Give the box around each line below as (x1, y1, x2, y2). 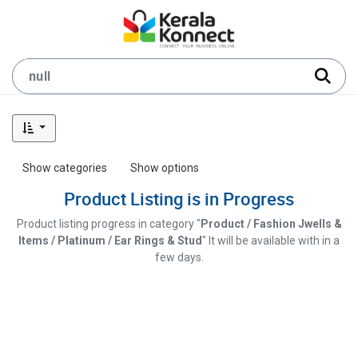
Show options (130, 161, 199, 174)
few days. (154, 251, 204, 264)
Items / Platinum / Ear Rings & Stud (18, 234, 202, 247)
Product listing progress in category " (16, 217, 201, 230)
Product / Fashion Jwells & (200, 217, 342, 230)
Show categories (22, 161, 107, 174)
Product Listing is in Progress (64, 187, 294, 210)
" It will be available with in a (202, 234, 340, 247)
